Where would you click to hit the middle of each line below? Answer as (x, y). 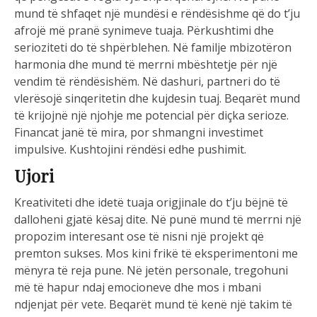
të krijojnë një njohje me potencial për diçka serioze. (151, 116)
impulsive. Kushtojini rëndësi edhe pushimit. (130, 150)
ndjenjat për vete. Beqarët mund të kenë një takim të (153, 305)
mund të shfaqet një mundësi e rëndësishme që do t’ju (157, 14)
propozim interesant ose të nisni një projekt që (139, 237)
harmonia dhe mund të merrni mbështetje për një (146, 65)
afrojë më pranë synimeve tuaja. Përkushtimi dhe (144, 31)
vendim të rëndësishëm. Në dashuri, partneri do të (147, 82)
